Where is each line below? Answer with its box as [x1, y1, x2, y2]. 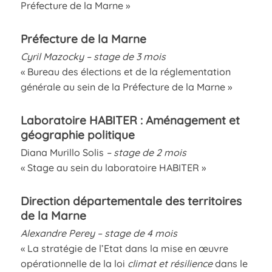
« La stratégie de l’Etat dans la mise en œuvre [20, 242, 228, 254]
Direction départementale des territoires [20, 193, 242, 208]
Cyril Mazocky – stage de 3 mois [20, 50, 166, 63]
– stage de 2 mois [103, 146, 186, 158]
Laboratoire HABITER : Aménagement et [20, 112, 240, 127]
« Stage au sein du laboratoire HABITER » [20, 161, 206, 174]
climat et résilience [127, 257, 212, 270]
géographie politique [20, 127, 135, 142]
